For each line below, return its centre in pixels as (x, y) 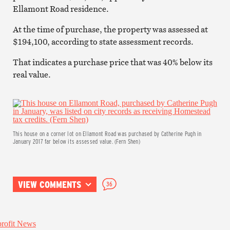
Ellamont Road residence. (61, 8)
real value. (32, 74)
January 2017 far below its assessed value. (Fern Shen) (76, 141)
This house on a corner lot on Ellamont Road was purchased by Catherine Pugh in (107, 133)
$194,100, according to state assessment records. (103, 41)
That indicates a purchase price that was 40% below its (112, 62)
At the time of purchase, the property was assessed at (110, 29)
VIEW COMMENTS (49, 184)
